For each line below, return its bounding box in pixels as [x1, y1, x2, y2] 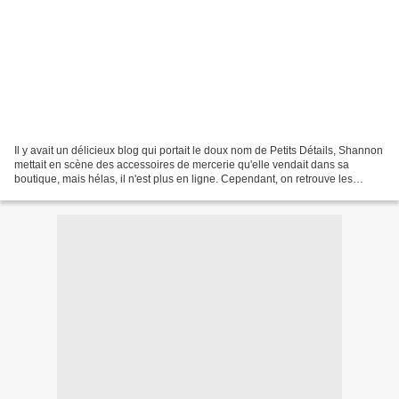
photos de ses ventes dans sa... [14, 186, 166, 199]
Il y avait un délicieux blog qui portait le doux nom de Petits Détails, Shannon [14, 143, 383, 157]
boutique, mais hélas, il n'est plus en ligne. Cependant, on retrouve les [14, 172, 353, 185]
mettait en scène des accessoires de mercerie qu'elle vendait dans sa [14, 158, 349, 171]
